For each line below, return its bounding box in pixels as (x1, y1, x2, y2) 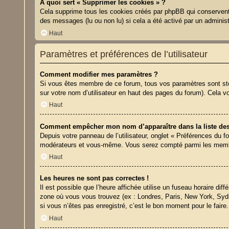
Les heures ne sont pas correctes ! (40, 174, 149, 182)
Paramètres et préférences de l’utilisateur (40, 49, 208, 59)
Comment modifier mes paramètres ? (40, 70, 158, 78)
